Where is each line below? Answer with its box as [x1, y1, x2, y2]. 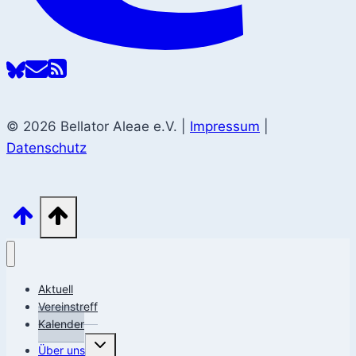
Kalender [38, 316, 84, 331]
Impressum [190, 118, 260, 134]
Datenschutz [6, 139, 87, 156]
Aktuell [38, 281, 73, 296]
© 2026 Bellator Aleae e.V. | [6, 118, 190, 134]
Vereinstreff [38, 299, 98, 313]
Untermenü [90, 334, 140, 346]
